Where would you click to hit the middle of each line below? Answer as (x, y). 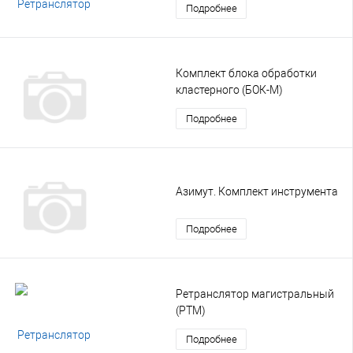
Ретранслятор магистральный (255, 294)
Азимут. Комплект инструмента (257, 192)
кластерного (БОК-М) (229, 89)
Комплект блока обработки (246, 73)
